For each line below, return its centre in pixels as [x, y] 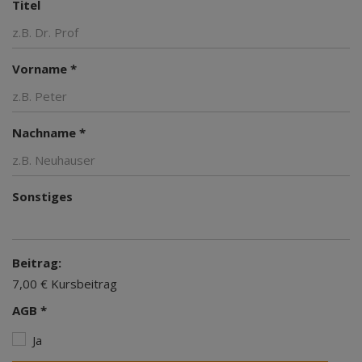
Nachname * [49, 132]
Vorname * [44, 68]
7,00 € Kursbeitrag [65, 283]
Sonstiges [42, 196]
